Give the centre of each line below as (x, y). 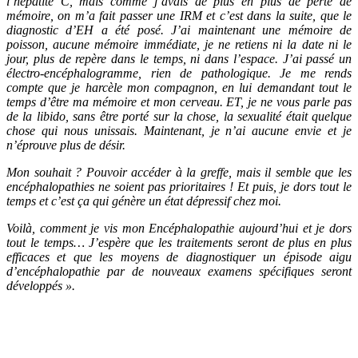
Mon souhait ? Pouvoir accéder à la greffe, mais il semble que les (179, 172)
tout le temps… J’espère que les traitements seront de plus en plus (179, 242)
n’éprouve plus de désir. (66, 145)
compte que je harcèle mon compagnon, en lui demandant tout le (179, 87)
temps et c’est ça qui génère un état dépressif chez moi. (144, 201)
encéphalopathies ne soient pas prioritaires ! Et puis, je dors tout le (179, 186)
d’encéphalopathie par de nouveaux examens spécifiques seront (179, 271)
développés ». (41, 285)
